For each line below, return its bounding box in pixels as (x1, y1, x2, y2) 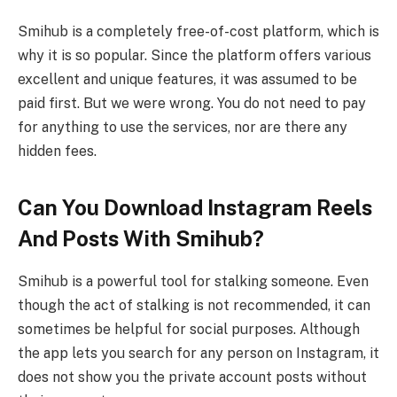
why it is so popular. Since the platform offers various (18, 47, 371, 65)
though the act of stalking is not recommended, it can (18, 297, 370, 315)
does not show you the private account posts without (18, 369, 367, 386)
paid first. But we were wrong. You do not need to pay (18, 95, 366, 113)
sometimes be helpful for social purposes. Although (18, 321, 360, 339)
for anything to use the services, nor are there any (18, 119, 347, 136)
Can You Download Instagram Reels (18, 194, 372, 220)
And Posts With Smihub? (18, 225, 264, 251)
